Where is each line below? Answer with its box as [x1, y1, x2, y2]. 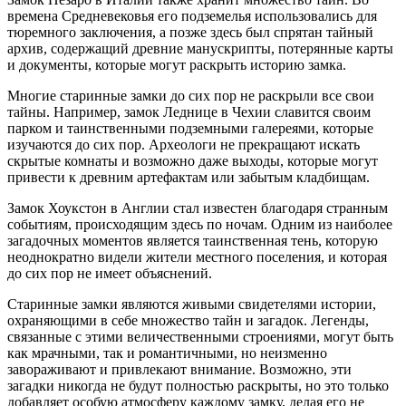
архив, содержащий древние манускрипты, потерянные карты [7, 40, 393, 56]
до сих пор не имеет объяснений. [7, 265, 212, 281]
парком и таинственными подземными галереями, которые [7, 120, 373, 136]
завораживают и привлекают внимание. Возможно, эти [7, 361, 352, 377]
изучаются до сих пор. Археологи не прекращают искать [7, 136, 360, 152]
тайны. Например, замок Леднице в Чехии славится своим [7, 103, 371, 120]
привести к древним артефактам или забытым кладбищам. [7, 169, 370, 185]
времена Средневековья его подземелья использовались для [7, 7, 377, 24]
